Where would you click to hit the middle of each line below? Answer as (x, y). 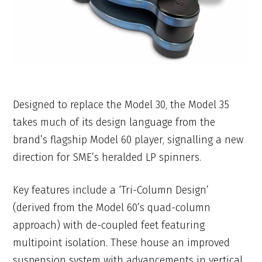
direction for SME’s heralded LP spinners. (107, 157)
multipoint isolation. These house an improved (122, 243)
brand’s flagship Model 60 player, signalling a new (128, 139)
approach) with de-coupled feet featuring (109, 225)
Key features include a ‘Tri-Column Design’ (111, 190)
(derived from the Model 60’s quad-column (112, 208)
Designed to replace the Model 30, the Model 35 (121, 104)
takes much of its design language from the (114, 122)
